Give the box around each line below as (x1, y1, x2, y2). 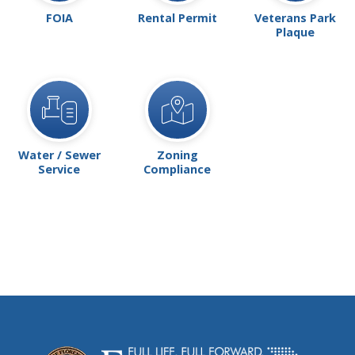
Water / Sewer (17, 147, 101, 163)
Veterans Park (254, 10, 337, 25)
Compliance (143, 162, 212, 177)
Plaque (276, 24, 315, 40)
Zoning (156, 147, 198, 163)
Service (38, 162, 81, 177)
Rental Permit (137, 10, 217, 25)
